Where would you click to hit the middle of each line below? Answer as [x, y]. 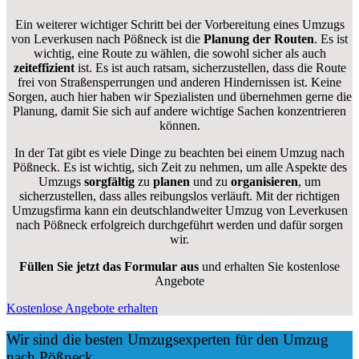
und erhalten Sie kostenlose [269, 266]
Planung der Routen [257, 38]
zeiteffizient [44, 67]
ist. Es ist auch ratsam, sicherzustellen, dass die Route [210, 67]
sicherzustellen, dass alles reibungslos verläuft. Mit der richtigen [179, 196]
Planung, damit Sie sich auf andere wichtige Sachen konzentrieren [179, 111]
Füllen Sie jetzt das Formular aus [109, 266]
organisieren [263, 181]
